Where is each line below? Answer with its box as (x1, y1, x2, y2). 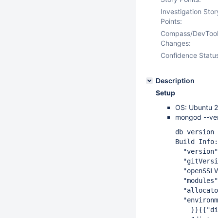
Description (156, 76, 195, 85)
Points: (161, 17, 182, 25)
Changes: (161, 39, 191, 47)
